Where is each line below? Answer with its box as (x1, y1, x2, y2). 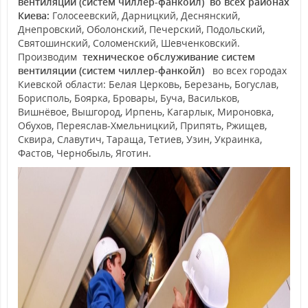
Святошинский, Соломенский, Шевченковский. (18, 36, 240, 49)
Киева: (18, 9, 52, 22)
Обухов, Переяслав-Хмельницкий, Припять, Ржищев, (18, 119, 267, 132)
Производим (18, 50, 80, 63)
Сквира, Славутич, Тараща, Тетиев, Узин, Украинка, (18, 133, 262, 146)
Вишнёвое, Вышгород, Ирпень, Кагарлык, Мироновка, (18, 105, 274, 118)
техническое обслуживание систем (80, 50, 255, 63)
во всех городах (210, 64, 287, 77)
